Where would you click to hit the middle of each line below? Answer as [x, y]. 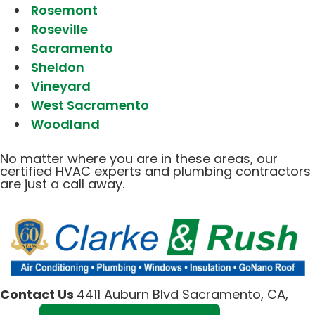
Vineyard [61, 86]
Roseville [59, 29]
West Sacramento [90, 105]
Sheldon [58, 67]
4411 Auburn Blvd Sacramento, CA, [182, 295]
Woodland [65, 124]
